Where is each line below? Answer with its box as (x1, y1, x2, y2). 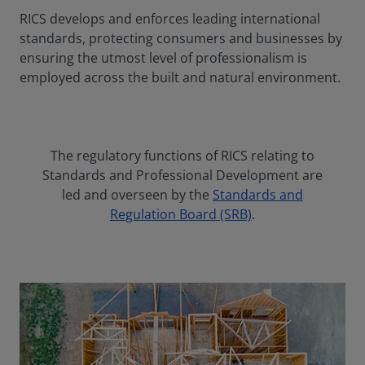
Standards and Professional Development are (42, 166, 323, 185)
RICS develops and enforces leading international (20, 10, 320, 29)
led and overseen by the (62, 186, 213, 204)
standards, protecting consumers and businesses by (20, 29, 342, 48)
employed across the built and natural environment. (20, 68, 341, 87)
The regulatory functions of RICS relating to (51, 147, 314, 165)
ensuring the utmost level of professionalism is (20, 49, 307, 68)
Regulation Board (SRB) (110, 205, 252, 224)
